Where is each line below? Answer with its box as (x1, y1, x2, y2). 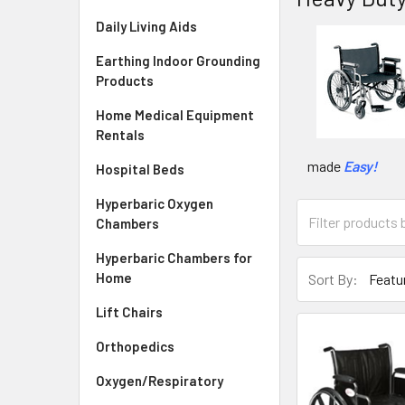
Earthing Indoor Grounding (96, 52, 260, 69)
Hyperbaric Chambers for (96, 250, 252, 266)
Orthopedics (96, 338, 174, 354)
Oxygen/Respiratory (96, 372, 223, 389)
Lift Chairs (96, 304, 163, 320)
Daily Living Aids (96, 18, 197, 34)
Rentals (96, 127, 145, 143)
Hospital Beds (96, 161, 184, 177)
